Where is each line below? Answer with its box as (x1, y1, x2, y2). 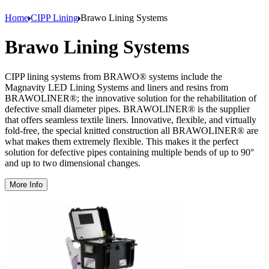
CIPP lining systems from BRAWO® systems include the (5, 71, 222, 82)
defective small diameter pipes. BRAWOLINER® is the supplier (5, 103, 250, 114)
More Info (10, 180, 43, 189)
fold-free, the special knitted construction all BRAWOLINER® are (5, 125, 258, 136)
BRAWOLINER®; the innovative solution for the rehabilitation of (5, 92, 256, 103)
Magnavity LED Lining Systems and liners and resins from (5, 82, 228, 92)
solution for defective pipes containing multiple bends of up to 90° (5, 147, 254, 157)
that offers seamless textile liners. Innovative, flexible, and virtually (5, 114, 256, 125)
